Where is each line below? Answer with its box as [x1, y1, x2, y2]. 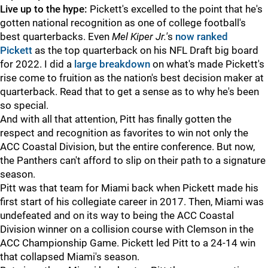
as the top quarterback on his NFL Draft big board [35, 44, 258, 56]
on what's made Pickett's [150, 58, 264, 70]
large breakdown [74, 58, 150, 70]
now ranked [175, 31, 228, 42]
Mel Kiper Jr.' [112, 31, 167, 42]
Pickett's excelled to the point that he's [90, 3, 263, 15]
